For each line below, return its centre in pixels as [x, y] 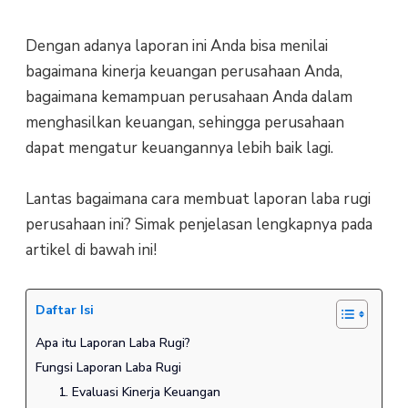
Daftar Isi [64, 311]
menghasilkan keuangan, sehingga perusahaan [184, 122]
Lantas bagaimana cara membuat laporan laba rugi [198, 199]
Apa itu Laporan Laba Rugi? [112, 343]
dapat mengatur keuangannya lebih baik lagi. [179, 148]
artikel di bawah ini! [91, 250]
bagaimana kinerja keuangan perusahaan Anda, [184, 71]
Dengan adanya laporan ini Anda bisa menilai [176, 46]
